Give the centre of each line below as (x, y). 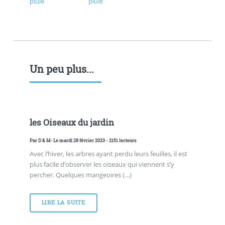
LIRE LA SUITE (64, 203)
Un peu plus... (62, 69)
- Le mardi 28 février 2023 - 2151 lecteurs (93, 141)
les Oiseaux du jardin (72, 122)
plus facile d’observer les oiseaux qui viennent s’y (102, 164)
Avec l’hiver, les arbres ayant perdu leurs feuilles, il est (108, 153)
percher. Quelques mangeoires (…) (80, 175)
